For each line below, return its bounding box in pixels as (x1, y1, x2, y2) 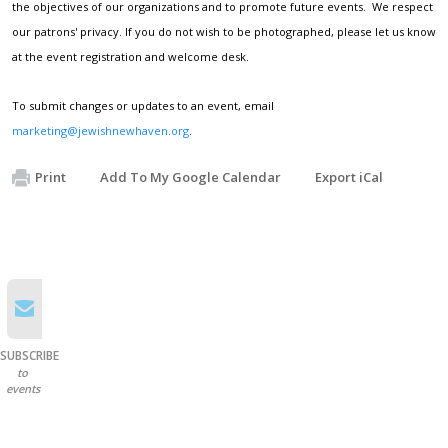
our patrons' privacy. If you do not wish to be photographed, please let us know (12, 23, 436, 39)
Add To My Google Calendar (100, 167, 281, 186)
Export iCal (315, 167, 383, 186)
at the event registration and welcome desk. (12, 48, 249, 64)
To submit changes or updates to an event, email (12, 97, 274, 113)
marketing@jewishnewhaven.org (12, 122, 189, 138)
